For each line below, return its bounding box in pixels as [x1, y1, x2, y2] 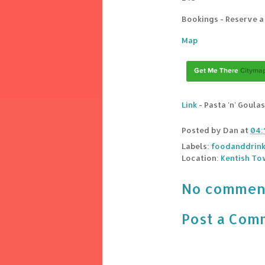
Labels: [182, 141, 211, 151]
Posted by [182, 125, 223, 135]
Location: [182, 153, 221, 163]
